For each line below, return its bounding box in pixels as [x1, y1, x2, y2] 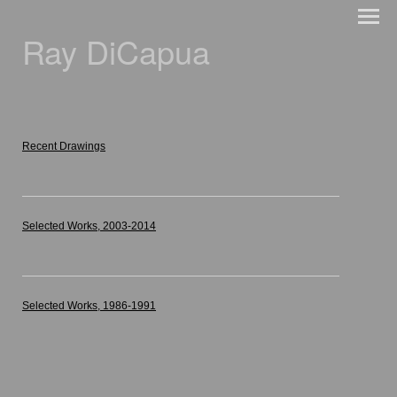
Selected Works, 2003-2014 [22, 220, 156, 232]
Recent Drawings [22, 140, 105, 152]
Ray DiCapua [22, 28, 210, 74]
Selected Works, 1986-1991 [22, 300, 156, 312]
